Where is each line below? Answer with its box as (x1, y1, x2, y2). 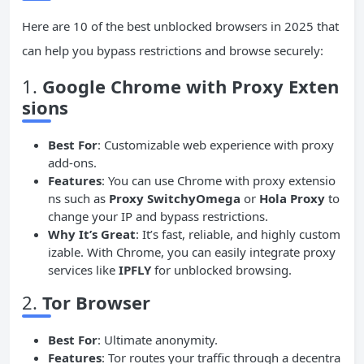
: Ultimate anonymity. (97, 331, 218, 349)
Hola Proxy (259, 190, 325, 207)
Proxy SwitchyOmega (109, 190, 240, 207)
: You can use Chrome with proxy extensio (102, 172, 336, 189)
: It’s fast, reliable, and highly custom (136, 226, 340, 243)
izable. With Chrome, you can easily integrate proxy (48, 244, 336, 261)
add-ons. (48, 154, 97, 171)
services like (48, 262, 119, 279)
